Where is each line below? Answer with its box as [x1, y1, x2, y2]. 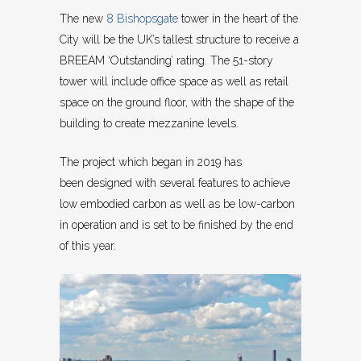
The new [60, 12, 106, 26]
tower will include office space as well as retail [60, 75, 288, 89]
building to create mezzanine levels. [60, 117, 239, 131]
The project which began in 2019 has [60, 156, 242, 169]
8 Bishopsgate [106, 12, 178, 26]
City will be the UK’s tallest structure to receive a [60, 33, 299, 47]
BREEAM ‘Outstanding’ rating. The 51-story [60, 54, 273, 68]
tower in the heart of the [178, 12, 298, 26]
